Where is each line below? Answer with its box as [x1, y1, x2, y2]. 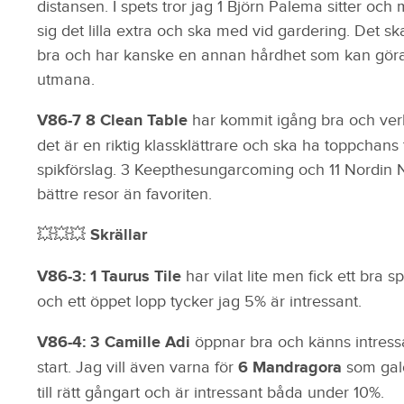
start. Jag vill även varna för [36, 357, 238, 377]
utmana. [36, 69, 95, 89]
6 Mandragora [237, 357, 346, 378]
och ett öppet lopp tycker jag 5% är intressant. [36, 291, 362, 311]
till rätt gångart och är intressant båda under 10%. [36, 382, 384, 402]
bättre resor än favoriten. [36, 184, 212, 204]
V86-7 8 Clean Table [36, 110, 192, 131]
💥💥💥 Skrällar [36, 225, 147, 245]
